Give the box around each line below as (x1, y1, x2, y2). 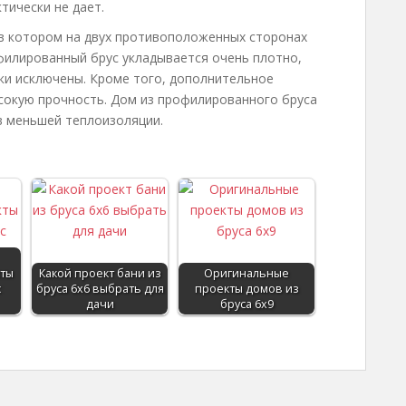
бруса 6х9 (219, 296, 274, 312)
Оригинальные (204, 266, 289, 281)
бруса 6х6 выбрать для (35, 281, 164, 296)
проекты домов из (194, 281, 299, 296)
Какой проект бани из (38, 266, 161, 281)
